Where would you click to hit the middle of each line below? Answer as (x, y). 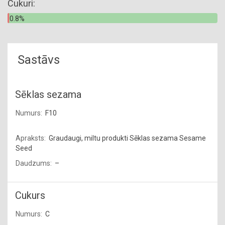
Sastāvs (39, 60)
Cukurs (30, 195)
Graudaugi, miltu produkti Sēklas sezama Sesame (127, 138)
